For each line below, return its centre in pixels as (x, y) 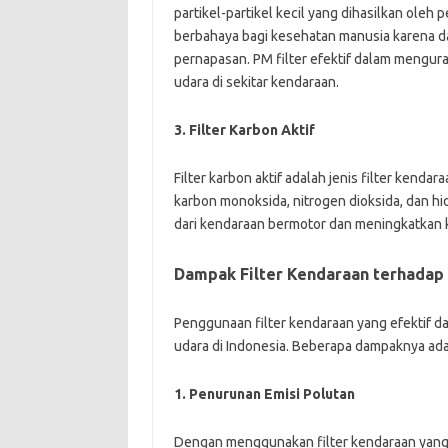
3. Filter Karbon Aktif (244, 129)
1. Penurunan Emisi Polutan (264, 393)
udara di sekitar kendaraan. (256, 81)
